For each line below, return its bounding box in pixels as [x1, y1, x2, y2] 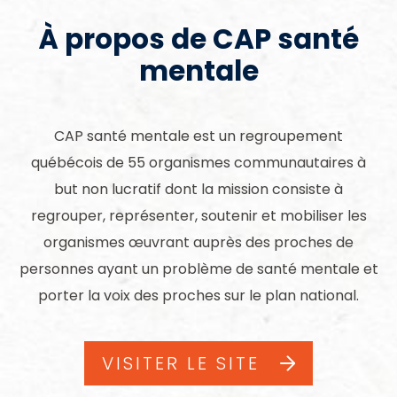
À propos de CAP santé [38, 19, 359, 58]
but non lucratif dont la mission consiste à [54, 179, 343, 200]
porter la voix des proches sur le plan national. [38, 285, 359, 307]
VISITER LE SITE [102, 351, 260, 377]
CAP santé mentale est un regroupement [54, 126, 343, 147]
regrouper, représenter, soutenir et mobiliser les [30, 206, 367, 227]
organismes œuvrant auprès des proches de [43, 232, 354, 253]
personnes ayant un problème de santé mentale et [19, 259, 378, 280]
